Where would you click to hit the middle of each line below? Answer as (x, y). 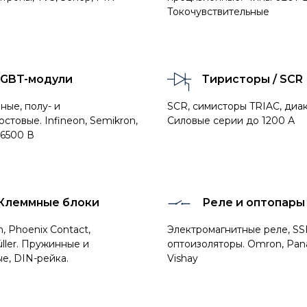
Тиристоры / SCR (253, 79)
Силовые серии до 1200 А (231, 121)
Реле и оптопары (254, 202)
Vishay (183, 258)
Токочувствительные (218, 12)
